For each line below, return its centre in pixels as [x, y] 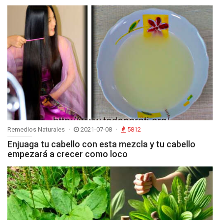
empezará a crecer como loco [68, 154]
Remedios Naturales [36, 129]
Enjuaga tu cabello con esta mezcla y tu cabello [101, 144]
